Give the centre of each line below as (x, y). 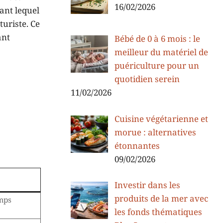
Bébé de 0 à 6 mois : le (157, 40)
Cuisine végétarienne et (161, 119)
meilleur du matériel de (161, 53)
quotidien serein (147, 80)
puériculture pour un (157, 66)
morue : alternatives (155, 133)
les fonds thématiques (158, 213)
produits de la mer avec (161, 199)
